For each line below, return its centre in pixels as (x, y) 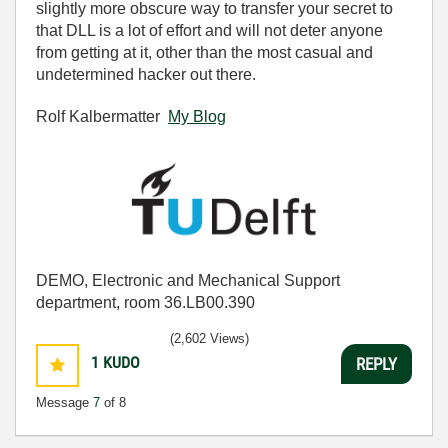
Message (64, 403)
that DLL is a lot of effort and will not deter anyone (209, 30)
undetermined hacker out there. (146, 74)
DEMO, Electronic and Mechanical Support (188, 281)
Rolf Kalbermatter (102, 116)
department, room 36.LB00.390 (145, 303)
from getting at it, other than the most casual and (204, 52)
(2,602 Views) (209, 339)
